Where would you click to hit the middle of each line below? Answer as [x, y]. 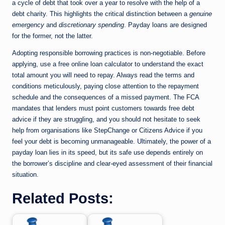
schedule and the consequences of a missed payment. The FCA [105, 97]
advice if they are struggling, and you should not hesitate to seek [106, 120]
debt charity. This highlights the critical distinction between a [101, 14]
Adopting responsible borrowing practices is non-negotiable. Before [109, 53]
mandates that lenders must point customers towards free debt [103, 108]
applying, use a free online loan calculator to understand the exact [108, 64]
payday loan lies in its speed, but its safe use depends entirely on [107, 153]
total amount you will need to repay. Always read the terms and [103, 75]
